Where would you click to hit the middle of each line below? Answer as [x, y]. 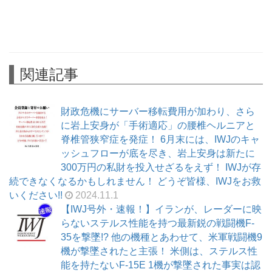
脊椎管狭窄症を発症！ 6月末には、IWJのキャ [160, 140]
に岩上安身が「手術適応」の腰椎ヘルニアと [158, 126]
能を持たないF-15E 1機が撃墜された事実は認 [161, 265]
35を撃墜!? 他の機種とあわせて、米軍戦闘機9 [161, 237]
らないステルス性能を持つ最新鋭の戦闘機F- [158, 223]
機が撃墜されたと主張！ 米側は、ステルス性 [159, 251]
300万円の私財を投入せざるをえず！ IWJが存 [161, 168]
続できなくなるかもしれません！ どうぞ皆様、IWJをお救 [135, 182]
